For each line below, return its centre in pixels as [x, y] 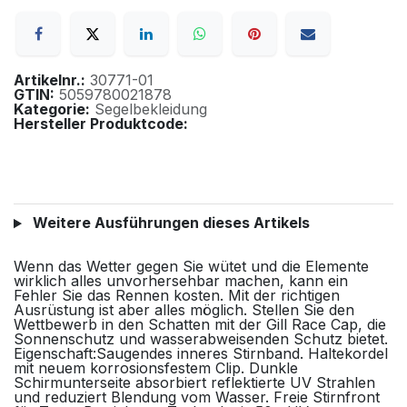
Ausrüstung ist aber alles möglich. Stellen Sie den [184, 310]
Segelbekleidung [151, 109]
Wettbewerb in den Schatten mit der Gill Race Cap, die [200, 325]
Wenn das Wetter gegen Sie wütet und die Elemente [191, 267]
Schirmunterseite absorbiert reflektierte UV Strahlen [194, 383]
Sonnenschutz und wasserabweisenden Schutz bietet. [201, 339]
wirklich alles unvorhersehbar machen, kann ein [181, 281]
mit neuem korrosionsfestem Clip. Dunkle [156, 368]
